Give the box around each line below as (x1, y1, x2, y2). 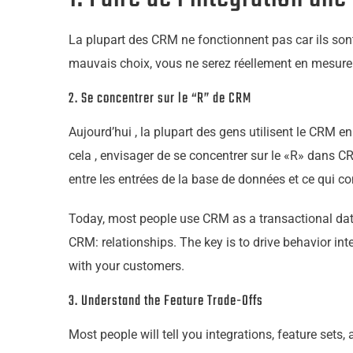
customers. (120, 258, 184, 273)
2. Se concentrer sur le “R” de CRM (69, 87, 251, 110)
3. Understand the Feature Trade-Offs (69, 290, 263, 313)
